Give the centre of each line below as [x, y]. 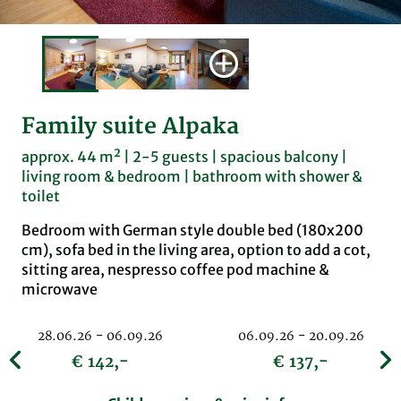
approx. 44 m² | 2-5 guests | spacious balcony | [184, 157]
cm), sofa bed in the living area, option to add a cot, [196, 250]
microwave [60, 290]
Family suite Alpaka [130, 127]
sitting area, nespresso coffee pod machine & [175, 270]
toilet [41, 196]
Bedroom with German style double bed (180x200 [192, 230]
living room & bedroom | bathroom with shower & [192, 177]
